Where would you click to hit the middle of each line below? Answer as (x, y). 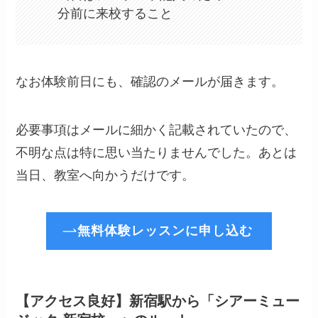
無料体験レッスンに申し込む (165, 231)
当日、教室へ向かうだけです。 (105, 176)
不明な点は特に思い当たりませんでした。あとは (157, 153)
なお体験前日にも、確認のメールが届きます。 (150, 82)
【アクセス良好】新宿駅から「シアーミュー (158, 301)
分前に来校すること (115, 14)
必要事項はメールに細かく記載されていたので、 (157, 130)
